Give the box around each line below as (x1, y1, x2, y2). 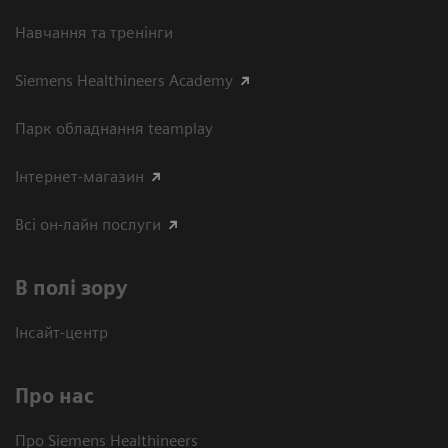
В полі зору (15, 276, 128, 301)
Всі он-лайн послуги (15, 215, 161, 235)
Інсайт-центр (15, 323, 108, 343)
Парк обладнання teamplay (15, 119, 213, 139)
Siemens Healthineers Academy (15, 71, 233, 91)
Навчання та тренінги (15, 23, 173, 43)
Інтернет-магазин (15, 167, 144, 187)
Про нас (15, 384, 94, 409)
